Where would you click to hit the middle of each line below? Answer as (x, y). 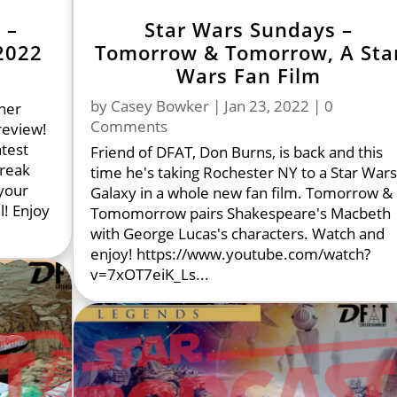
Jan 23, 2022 (267, 105)
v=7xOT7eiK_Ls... (150, 274)
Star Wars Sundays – (248, 29)
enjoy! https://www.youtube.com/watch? (231, 253)
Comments (129, 126)
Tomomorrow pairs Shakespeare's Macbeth (241, 213)
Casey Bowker (160, 105)
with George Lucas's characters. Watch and (238, 233)
